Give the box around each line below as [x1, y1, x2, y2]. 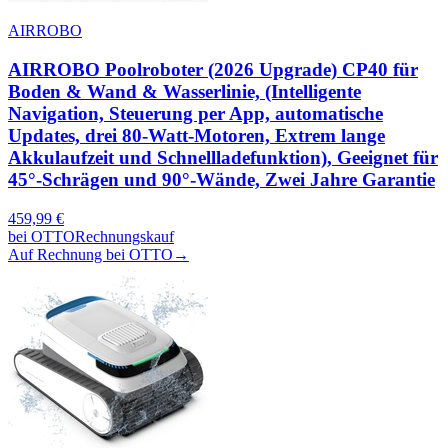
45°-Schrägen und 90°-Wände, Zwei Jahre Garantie [8, 169, 435, 191]
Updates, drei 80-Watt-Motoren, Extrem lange [8, 125, 385, 147]
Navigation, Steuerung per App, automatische [8, 103, 383, 125]
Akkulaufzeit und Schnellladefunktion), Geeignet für [8, 147, 438, 169]
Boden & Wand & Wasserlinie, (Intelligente [8, 81, 361, 103]
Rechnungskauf [75, 227, 174, 245]
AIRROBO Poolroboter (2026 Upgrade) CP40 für [8, 59, 418, 81]
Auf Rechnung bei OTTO [8, 245, 173, 263]
